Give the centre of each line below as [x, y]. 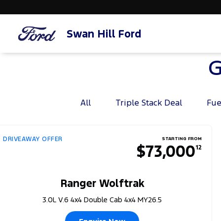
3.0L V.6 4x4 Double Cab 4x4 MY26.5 [102, 200]
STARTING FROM [182, 139]
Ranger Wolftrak [102, 183]
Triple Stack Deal [149, 103]
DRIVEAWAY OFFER [33, 139]
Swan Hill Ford [104, 34]
